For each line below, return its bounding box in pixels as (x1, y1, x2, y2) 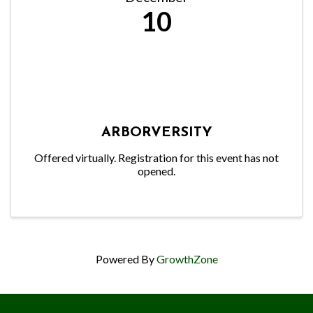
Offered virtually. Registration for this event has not (34, 150, 279, 164)
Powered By (95, 252, 156, 265)
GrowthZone (156, 252, 218, 265)
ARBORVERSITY (101, 125, 212, 140)
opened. (138, 163, 175, 177)
